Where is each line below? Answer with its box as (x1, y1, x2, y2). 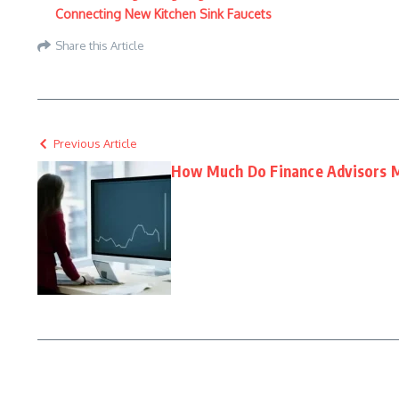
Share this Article (55, 37, 144, 53)
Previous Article (53, 136, 137, 151)
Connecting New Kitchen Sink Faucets (55, 6, 272, 21)
